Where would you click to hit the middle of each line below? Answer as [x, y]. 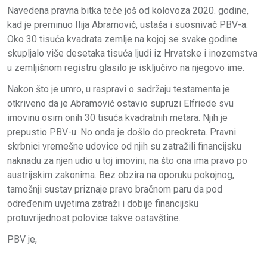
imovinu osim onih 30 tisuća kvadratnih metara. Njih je [117, 117]
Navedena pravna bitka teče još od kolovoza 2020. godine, [128, 10]
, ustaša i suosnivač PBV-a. [192, 24]
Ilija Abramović [105, 24]
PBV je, [22, 239]
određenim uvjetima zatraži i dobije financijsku [103, 203]
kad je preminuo [41, 24]
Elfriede [201, 103]
